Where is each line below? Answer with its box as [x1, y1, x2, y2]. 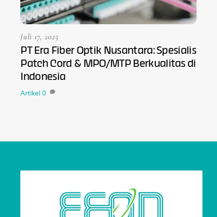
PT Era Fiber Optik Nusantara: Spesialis [20, 46, 197, 56]
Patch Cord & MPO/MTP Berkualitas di [20, 60, 196, 69]
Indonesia [20, 73, 66, 82]
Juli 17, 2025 [20, 31, 59, 42]
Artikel [20, 89, 41, 98]
